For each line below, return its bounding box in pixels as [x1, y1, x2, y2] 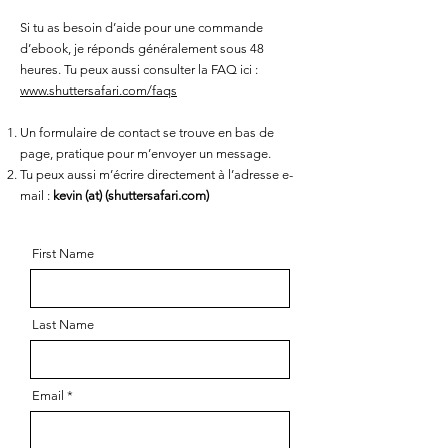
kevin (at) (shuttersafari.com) [53, 187, 209, 203]
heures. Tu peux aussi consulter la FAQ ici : [20, 61, 258, 77]
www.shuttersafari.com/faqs [20, 82, 177, 98]
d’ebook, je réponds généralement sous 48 [20, 40, 264, 56]
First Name [32, 245, 94, 261]
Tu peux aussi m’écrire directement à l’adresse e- [20, 166, 293, 182]
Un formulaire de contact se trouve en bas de [20, 124, 274, 140]
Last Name [32, 316, 94, 332]
